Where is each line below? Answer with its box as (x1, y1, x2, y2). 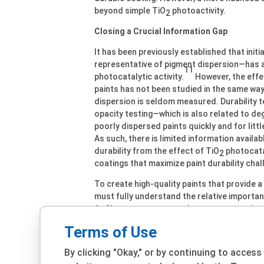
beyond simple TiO (94, 5, 166, 15)
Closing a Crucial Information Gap (94, 26, 227, 36)
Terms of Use (64, 223, 157, 241)
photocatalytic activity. (94, 71, 184, 81)
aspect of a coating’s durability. (94, 240, 215, 250)
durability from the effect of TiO (94, 146, 219, 156)
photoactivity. (170, 5, 226, 15)
